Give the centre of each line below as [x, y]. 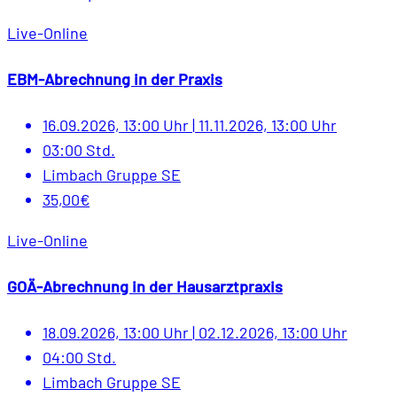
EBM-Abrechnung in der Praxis [115, 79]
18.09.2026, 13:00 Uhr [117, 332]
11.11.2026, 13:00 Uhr [266, 125]
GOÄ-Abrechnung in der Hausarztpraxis [145, 286]
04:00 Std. [79, 357]
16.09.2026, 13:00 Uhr [117, 125]
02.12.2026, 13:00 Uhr [271, 332]
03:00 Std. [79, 149]
